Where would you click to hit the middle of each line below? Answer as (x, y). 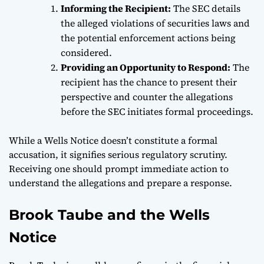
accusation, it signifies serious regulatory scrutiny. (118, 154)
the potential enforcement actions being (148, 37)
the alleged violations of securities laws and (155, 23)
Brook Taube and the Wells (109, 214)
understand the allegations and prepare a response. (121, 182)
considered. (86, 52)
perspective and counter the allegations (147, 96)
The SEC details (206, 8)
